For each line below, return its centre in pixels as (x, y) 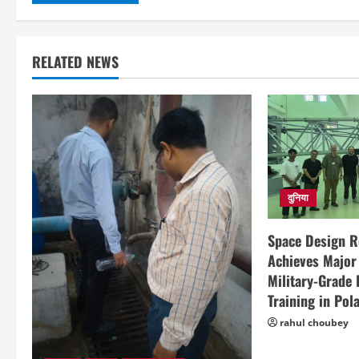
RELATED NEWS (75, 62)
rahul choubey (315, 322)
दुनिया (298, 197)
